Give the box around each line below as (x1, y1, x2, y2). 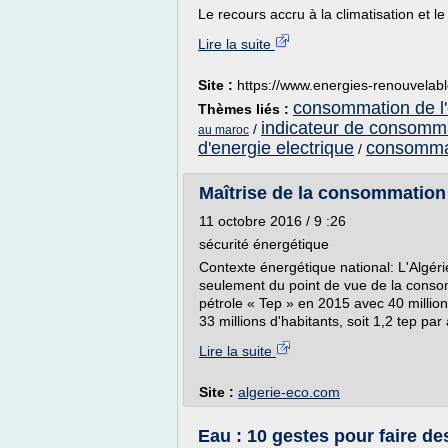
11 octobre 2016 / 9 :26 (199, 213, 346, 229)
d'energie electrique (198, 138, 354, 158)
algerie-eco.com (238, 384, 340, 400)
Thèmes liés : (198, 101, 293, 117)
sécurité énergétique (199, 236, 329, 252)
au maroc (198, 123, 249, 137)
